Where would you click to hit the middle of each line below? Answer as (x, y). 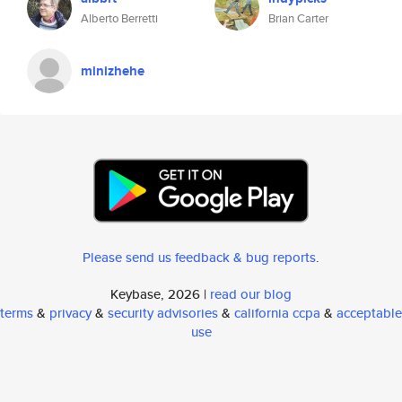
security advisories (163, 313)
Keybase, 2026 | (160, 294)
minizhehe (113, 71)
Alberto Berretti (119, 18)
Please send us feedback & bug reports (199, 257)
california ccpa (277, 313)
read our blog (251, 294)
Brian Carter (298, 18)
